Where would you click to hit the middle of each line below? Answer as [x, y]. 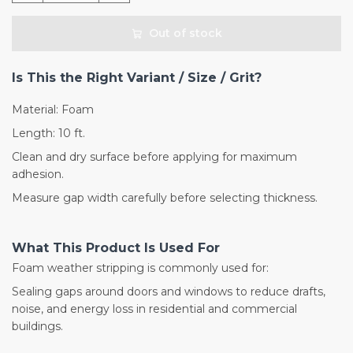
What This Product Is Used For [116, 248]
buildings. [37, 327]
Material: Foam [53, 110]
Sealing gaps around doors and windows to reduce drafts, [169, 292]
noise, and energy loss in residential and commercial [154, 309]
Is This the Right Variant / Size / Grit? [137, 78]
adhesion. [38, 175]
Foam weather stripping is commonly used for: [140, 268]
